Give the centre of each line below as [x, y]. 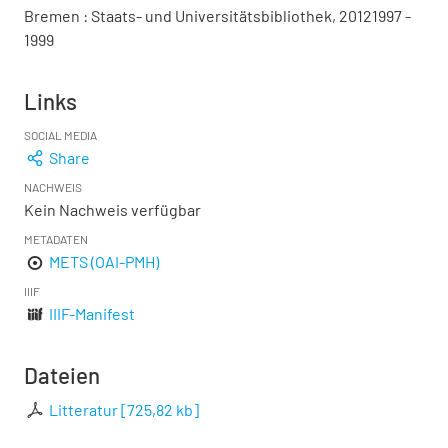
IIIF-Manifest [92, 313]
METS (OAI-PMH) [104, 261]
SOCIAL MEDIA [60, 135]
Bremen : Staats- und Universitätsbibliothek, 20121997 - [217, 15]
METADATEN [56, 239]
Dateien [62, 375]
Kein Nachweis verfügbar [112, 209]
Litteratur [84, 409]
